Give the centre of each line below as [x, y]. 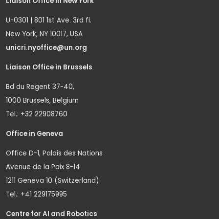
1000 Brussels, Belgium [42, 100]
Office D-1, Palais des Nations [54, 153]
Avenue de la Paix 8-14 [43, 167]
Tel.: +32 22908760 [37, 114]
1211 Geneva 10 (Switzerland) [52, 180]
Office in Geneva [34, 133]
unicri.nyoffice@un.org [47, 47]
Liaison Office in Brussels [49, 67]
